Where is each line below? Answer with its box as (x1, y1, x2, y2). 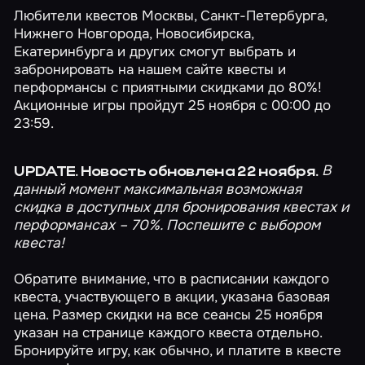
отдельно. (253, 323, 323, 341)
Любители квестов (14, 7, 143, 25)
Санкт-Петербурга (200, 7, 325, 25)
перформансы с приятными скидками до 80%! (14, 78, 323, 97)
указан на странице (14, 323, 149, 341)
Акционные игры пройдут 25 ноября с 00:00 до (14, 96, 332, 115)
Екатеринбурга (14, 42, 114, 61)
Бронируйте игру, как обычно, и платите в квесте (14, 341, 342, 359)
